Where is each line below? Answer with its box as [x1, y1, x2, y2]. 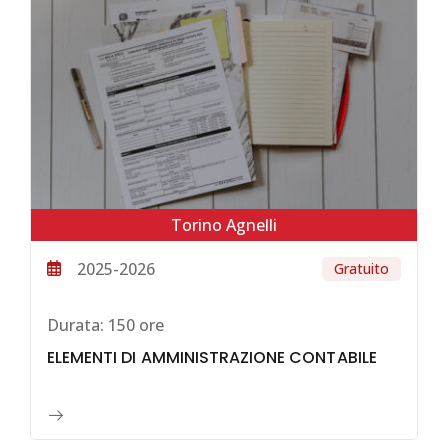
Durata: [47, 313, 104, 336]
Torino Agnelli [171, 213, 277, 236]
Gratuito [334, 258, 389, 278]
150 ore [104, 313, 164, 336]
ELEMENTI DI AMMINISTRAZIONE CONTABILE [47, 345, 377, 369]
